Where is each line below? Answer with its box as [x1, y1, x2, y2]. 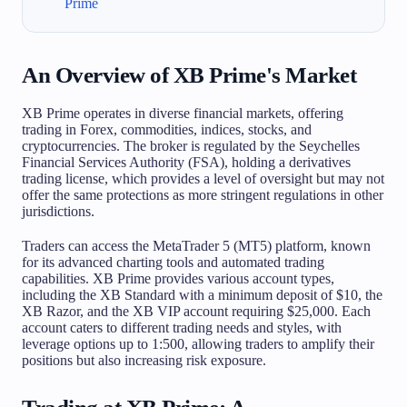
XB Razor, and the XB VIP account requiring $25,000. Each [22, 303, 371, 319]
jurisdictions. [22, 203, 94, 219]
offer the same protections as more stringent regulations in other [22, 186, 383, 203]
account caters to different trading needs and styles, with [22, 319, 342, 335]
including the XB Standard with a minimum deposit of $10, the [22, 286, 382, 303]
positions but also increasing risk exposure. [22, 352, 266, 368]
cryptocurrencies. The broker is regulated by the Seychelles [22, 137, 360, 154]
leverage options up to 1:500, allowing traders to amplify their [22, 335, 374, 352]
